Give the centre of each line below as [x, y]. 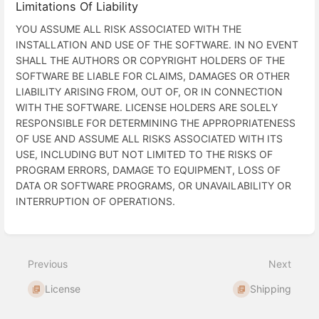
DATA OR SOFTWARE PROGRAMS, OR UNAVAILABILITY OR [153, 185]
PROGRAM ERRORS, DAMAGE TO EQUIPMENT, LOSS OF [148, 169]
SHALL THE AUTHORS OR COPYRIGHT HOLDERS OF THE [150, 60]
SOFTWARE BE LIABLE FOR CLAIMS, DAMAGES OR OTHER [153, 75]
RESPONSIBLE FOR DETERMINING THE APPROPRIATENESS [156, 122]
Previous [48, 264]
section [37, 242]
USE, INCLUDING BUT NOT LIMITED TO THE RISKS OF [144, 154]
